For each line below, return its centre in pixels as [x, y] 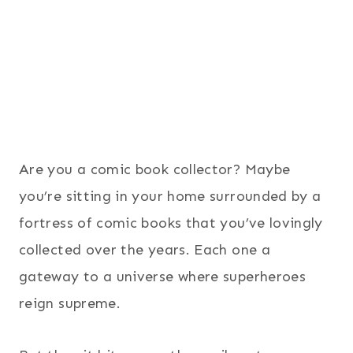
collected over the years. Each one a [145, 249]
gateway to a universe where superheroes [163, 276]
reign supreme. [70, 303]
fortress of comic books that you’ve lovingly [171, 223]
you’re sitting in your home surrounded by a [170, 196]
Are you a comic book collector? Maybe [155, 169]
